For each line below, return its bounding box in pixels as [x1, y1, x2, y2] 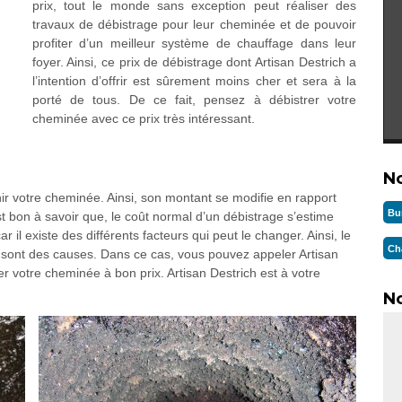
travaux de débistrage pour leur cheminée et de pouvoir [31, 17, 357, 31]
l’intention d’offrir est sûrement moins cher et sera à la [31, 74, 357, 88]
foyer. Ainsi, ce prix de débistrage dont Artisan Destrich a [31, 55, 357, 69]
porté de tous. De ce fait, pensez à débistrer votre [31, 92, 357, 107]
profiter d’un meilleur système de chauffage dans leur [31, 36, 357, 50]
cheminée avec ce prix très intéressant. [31, 111, 255, 126]
